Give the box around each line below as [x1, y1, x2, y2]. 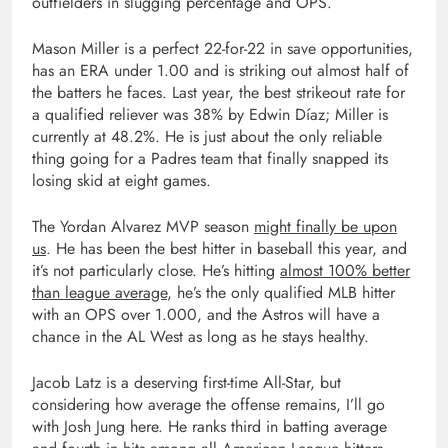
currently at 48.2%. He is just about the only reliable [32, 124, 382, 148]
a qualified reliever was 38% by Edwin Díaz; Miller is [32, 102, 388, 126]
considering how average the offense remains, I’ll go [32, 392, 385, 416]
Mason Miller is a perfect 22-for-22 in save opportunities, [32, 36, 413, 60]
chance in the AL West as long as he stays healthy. [32, 324, 374, 348]
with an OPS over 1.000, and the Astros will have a [32, 302, 380, 326]
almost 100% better [280, 258, 410, 282]
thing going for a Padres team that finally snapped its [32, 146, 388, 170]
